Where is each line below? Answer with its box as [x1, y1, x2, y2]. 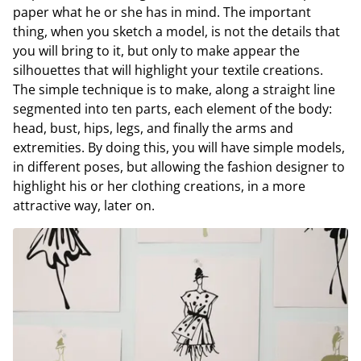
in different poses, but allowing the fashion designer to [13, 157, 345, 176]
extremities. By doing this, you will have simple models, [13, 138, 345, 156]
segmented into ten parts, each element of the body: [13, 99, 332, 118]
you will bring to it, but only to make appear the [13, 41, 300, 60]
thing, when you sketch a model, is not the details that [13, 22, 340, 40]
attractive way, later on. [13, 196, 155, 214]
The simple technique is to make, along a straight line [13, 80, 335, 98]
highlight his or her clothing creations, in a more [13, 176, 305, 195]
